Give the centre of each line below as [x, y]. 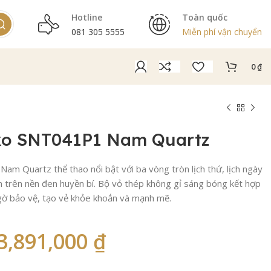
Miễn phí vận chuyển [222, 32]
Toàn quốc [205, 17]
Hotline [87, 17]
